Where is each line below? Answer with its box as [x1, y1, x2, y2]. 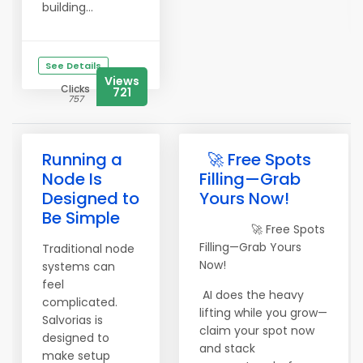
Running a [42, 148, 122, 171]
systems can [42, 258, 115, 275]
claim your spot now [199, 322, 314, 339]
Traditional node [42, 241, 135, 257]
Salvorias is [42, 312, 103, 328]
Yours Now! [199, 187, 289, 210]
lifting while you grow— [199, 305, 327, 321]
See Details [45, 59, 101, 72]
